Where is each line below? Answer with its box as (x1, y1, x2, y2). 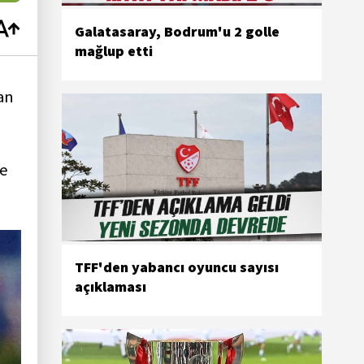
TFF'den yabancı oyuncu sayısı (75, 258, 279, 277)
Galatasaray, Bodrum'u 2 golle (75, 21, 279, 41)
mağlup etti (75, 41, 153, 60)
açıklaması (75, 277, 146, 297)
